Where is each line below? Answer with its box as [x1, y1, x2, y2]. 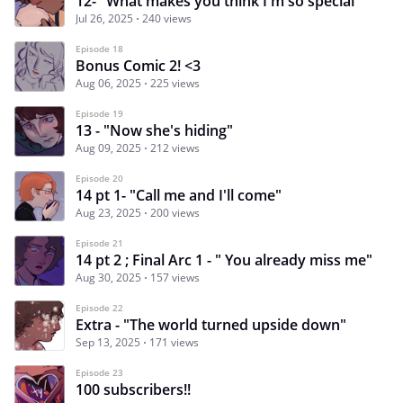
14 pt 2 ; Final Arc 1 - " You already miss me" [76, 249, 372, 270]
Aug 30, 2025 [76, 269, 141, 285]
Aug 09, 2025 [76, 139, 141, 156]
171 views [149, 334, 199, 350]
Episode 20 [76, 171, 123, 184]
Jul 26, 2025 [76, 10, 133, 26]
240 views [142, 10, 192, 26]
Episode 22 [76, 300, 123, 314]
